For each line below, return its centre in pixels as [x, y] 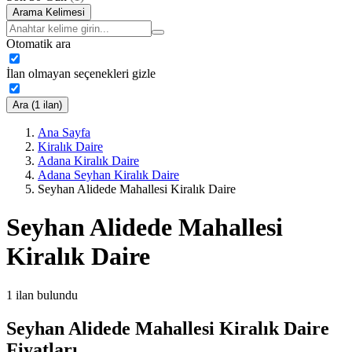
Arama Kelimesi [49, 12]
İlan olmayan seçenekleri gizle [81, 73]
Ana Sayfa [64, 132]
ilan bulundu [47, 295]
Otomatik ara [38, 43]
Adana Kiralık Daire [88, 160]
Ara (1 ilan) [37, 104]
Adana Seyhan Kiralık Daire [108, 174]
